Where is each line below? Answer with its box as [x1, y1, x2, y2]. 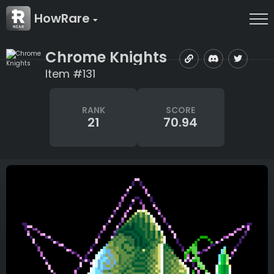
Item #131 [45, 66, 95, 81]
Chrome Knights [45, 46, 167, 67]
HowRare [34, 10, 93, 27]
